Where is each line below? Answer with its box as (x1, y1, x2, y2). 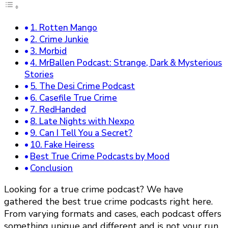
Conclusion (30, 162, 73, 174)
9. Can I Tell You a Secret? (30, 127, 133, 139)
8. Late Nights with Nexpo (30, 116, 135, 127)
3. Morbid (30, 45, 67, 57)
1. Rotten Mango (30, 22, 98, 34)
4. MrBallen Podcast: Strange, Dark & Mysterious (30, 57, 222, 69)
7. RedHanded (30, 104, 87, 116)
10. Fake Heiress (30, 139, 95, 151)
